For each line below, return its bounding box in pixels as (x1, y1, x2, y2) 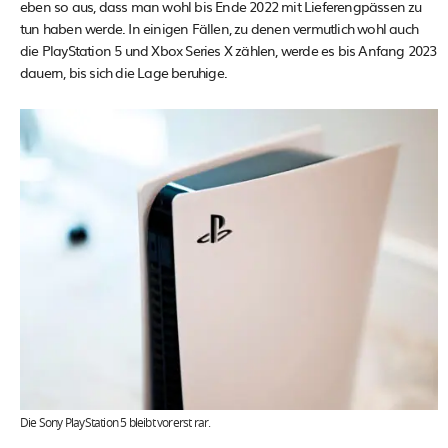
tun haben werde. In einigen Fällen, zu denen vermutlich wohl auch (20, 17, 419, 38)
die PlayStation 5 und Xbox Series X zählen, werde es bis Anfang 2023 (20, 39, 437, 60)
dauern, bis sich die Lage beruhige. (20, 61, 227, 82)
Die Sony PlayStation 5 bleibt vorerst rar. (20, 416, 211, 429)
